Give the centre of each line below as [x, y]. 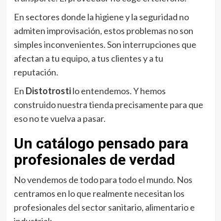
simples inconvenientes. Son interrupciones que [105, 45]
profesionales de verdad [94, 160]
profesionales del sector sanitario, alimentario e [104, 207]
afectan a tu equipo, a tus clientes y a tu [88, 58]
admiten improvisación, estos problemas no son [103, 31]
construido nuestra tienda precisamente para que [108, 105]
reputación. [36, 72]
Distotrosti [48, 91]
